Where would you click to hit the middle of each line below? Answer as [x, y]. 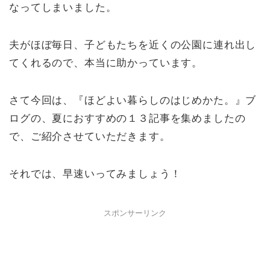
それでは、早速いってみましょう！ [95, 174]
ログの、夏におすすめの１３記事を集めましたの [127, 119]
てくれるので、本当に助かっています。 [106, 63]
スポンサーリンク [135, 214]
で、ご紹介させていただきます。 [90, 137]
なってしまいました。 [63, 8]
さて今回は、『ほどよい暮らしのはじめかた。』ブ [133, 101]
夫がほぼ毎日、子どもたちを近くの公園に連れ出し [133, 45]
